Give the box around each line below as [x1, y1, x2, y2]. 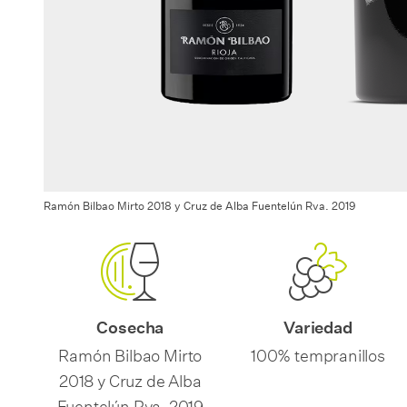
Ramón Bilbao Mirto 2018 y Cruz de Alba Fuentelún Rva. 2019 [44, 198, 356, 213]
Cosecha [96, 318, 164, 338]
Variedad [283, 318, 352, 338]
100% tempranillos [251, 340, 385, 366]
